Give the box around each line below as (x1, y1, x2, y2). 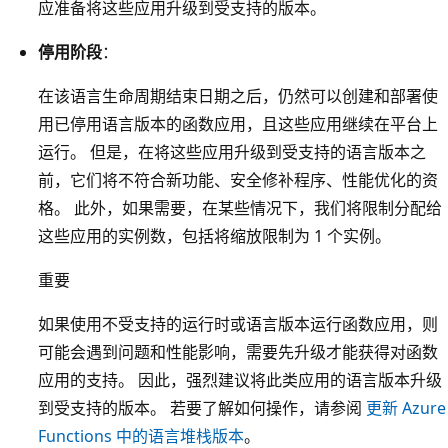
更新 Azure (366, 396, 446, 419)
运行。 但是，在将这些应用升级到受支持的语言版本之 (38, 140, 426, 163)
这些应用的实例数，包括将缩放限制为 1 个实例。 (38, 224, 391, 247)
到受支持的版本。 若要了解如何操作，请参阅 (38, 396, 366, 419)
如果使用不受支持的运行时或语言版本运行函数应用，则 (38, 312, 438, 335)
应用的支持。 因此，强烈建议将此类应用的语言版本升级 (38, 368, 442, 391)
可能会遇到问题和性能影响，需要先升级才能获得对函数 (38, 340, 438, 363)
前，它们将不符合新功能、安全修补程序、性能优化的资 (38, 168, 438, 191)
